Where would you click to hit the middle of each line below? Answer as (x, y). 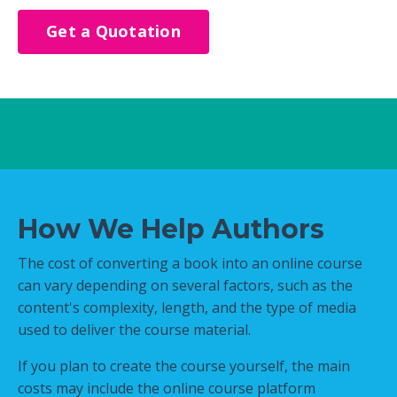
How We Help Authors (171, 229)
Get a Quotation (113, 31)
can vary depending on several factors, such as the (185, 285)
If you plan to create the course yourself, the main (184, 366)
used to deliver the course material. (134, 329)
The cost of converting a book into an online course (190, 263)
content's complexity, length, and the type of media (187, 307)
